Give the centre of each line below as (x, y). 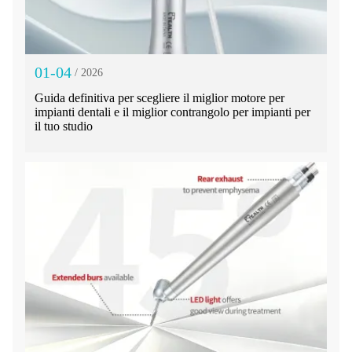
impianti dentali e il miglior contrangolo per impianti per (172, 112)
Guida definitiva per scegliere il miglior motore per (159, 98)
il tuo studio (64, 126)
